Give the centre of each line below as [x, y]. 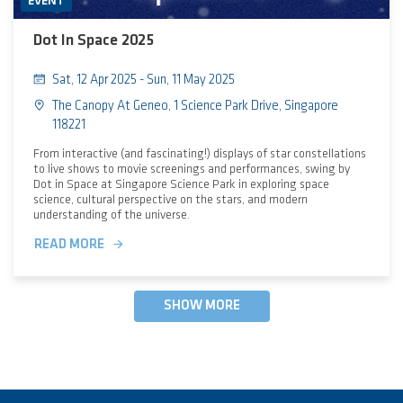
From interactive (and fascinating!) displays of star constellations [199, 154]
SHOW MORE [201, 306]
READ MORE [69, 245]
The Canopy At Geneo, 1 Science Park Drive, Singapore [196, 107]
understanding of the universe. [111, 215]
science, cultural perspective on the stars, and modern [170, 200]
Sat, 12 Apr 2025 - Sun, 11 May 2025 [144, 81]
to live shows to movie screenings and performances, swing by [191, 169]
